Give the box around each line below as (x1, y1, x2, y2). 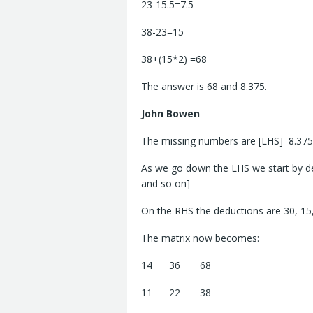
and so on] (141, 177, 190, 191)
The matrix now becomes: (141, 231, 259, 245)
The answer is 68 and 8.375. (141, 80, 267, 94)
